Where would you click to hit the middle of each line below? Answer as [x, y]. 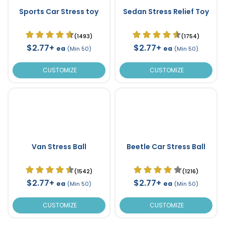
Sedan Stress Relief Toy [166, 11]
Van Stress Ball [59, 146]
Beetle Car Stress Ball [166, 146]
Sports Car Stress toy [59, 11]
